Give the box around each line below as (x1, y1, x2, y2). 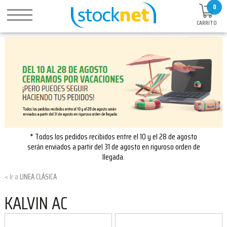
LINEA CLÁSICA (20, 170, 57, 183)
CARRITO (197, 18, 217, 28)
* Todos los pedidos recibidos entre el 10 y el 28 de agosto (30, 130, 197, 143)
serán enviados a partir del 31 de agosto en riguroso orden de (27, 140, 200, 153)
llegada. (102, 150, 125, 163)
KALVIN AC (5, 189, 67, 217)
